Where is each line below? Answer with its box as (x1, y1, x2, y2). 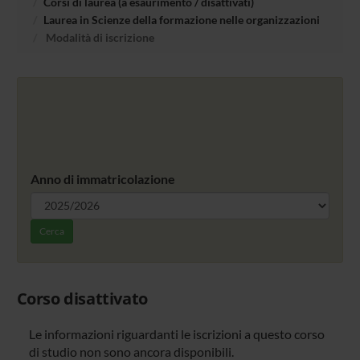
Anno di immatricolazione (30, 170, 175, 186)
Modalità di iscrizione (43, 30, 154, 44)
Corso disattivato (16, 287, 148, 309)
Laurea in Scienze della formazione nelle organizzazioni (43, 12, 320, 27)
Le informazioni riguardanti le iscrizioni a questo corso (28, 325, 325, 342)
